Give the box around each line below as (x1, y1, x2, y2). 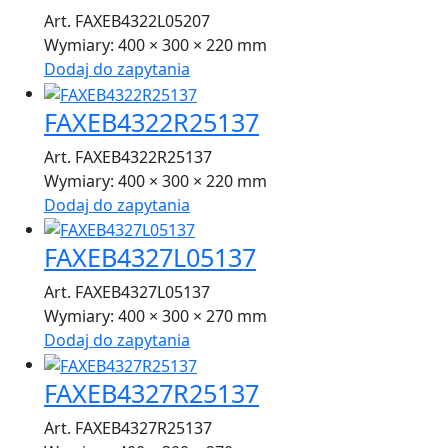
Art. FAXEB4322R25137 (44, 145, 212, 168)
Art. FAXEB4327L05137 (44, 281, 210, 304)
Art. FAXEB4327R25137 (44, 417, 212, 440)
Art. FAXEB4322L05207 (44, 9, 210, 32)
